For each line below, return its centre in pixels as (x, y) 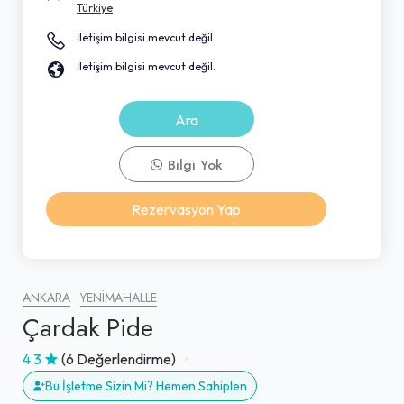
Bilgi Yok (193, 165)
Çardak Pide (88, 327)
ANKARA (46, 298)
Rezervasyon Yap (186, 209)
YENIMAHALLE (119, 298)
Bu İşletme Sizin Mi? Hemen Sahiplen (146, 386)
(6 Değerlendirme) (119, 358)
